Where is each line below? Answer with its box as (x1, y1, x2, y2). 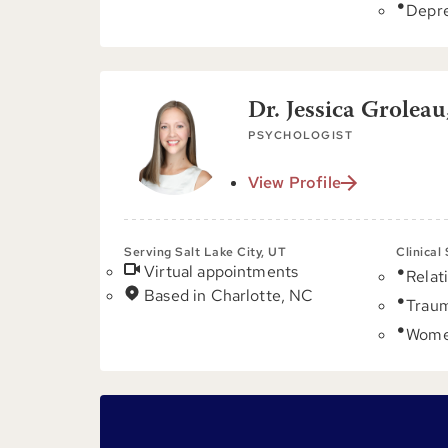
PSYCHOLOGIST (248, 128, 353, 142)
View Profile (248, 172, 341, 193)
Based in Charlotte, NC (144, 285, 314, 306)
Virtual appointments (144, 261, 299, 282)
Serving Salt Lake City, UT (124, 244, 286, 260)
